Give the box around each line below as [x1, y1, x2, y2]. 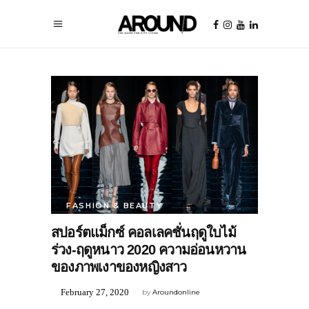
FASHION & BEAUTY [66, 200, 163, 210]
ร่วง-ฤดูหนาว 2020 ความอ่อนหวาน [51, 241, 246, 257]
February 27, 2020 [61, 287, 129, 298]
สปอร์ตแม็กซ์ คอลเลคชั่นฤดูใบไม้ [51, 224, 236, 240]
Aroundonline [152, 288, 200, 297]
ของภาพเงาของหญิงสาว [51, 259, 187, 275]
